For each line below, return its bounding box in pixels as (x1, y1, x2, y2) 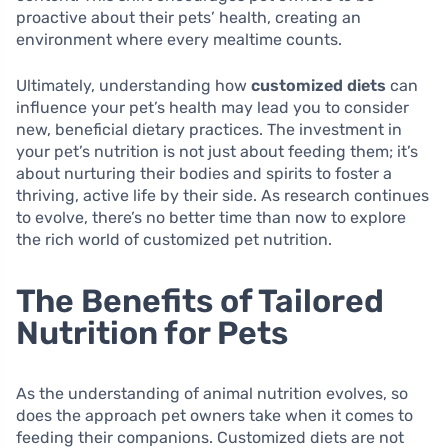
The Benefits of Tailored (16, 282, 384, 321)
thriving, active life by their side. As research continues (16, 186, 429, 206)
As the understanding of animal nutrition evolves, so (16, 384, 408, 404)
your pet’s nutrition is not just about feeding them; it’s (16, 142, 418, 162)
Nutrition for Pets (16, 314, 288, 353)
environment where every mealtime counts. (16, 30, 342, 50)
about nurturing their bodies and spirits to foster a (16, 164, 392, 184)
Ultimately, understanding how (16, 76, 251, 96)
